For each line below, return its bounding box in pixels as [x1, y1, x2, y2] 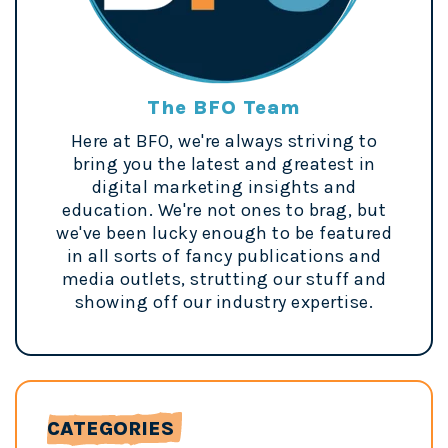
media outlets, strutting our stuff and [61, 268, 387, 291]
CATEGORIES [47, 417, 174, 441]
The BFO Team [147, 96, 301, 120]
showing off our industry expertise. [74, 291, 374, 314]
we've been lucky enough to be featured [56, 222, 392, 245]
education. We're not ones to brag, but [62, 199, 386, 222]
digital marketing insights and [91, 176, 357, 199]
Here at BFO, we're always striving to [70, 130, 378, 153]
